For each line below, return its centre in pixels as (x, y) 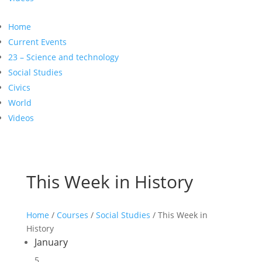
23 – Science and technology (63, 57)
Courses (72, 215)
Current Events (37, 42)
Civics (19, 87)
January (51, 242)
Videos (21, 118)
